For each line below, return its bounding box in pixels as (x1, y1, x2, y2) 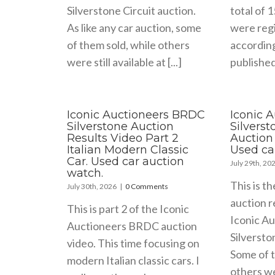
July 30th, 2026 (67, 181, 117, 191)
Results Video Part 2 (67, 131, 179, 145)
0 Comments (125, 181, 169, 191)
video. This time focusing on (67, 236, 200, 250)
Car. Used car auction (67, 154, 185, 168)
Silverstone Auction (67, 119, 174, 133)
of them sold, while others (67, 37, 190, 52)
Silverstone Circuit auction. (67, 3, 198, 17)
